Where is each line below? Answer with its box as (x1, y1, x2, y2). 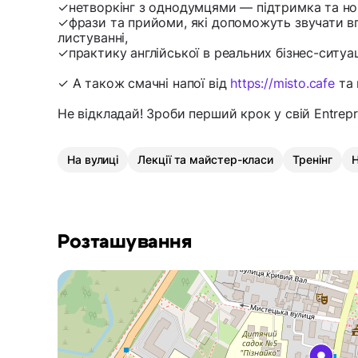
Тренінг (292, 153, 332, 167)
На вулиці (67, 153, 119, 167)
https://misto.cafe (230, 75, 335, 92)
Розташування (58, 233, 192, 253)
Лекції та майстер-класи (137, 153, 274, 167)
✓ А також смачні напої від (58, 75, 231, 92)
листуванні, (58, 30, 129, 46)
